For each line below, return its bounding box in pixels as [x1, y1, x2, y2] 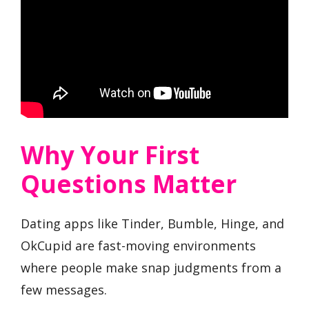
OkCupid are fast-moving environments [21, 237, 256, 255]
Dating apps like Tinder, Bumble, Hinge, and [21, 215, 284, 232]
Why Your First [21, 139, 199, 172]
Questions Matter [21, 168, 237, 201]
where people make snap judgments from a [21, 259, 281, 277]
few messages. [21, 281, 107, 299]
